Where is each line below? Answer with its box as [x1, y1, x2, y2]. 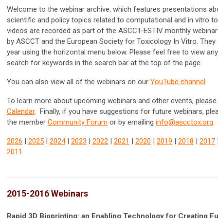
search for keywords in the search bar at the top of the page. [7, 58, 204, 68]
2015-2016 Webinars [7, 188, 88, 199]
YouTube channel [150, 77, 205, 87]
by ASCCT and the [7, 37, 67, 46]
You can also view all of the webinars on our [7, 77, 150, 87]
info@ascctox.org [156, 118, 213, 127]
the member [7, 118, 48, 127]
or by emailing [108, 118, 156, 127]
